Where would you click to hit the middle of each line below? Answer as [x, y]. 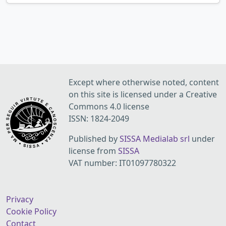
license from [93, 151]
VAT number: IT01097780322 [122, 163]
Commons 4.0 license [109, 106]
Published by [94, 139]
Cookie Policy [31, 211]
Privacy [20, 199]
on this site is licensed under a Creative [143, 94]
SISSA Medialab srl [155, 139]
